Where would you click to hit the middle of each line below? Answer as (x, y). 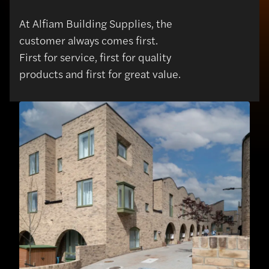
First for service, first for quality (95, 57)
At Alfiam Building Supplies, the (96, 23)
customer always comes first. (89, 40)
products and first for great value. (100, 74)
